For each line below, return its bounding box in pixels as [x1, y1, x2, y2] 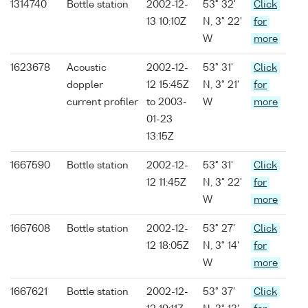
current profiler [67, 98, 138, 108]
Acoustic [67, 63, 107, 74]
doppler [67, 80, 103, 91]
